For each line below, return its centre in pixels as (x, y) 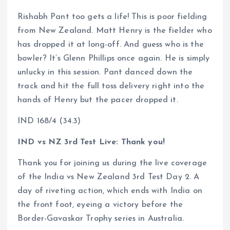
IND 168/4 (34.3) (49, 121)
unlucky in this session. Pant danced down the (105, 73)
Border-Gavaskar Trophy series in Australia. (101, 219)
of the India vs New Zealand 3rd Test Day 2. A (109, 177)
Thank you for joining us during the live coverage (112, 164)
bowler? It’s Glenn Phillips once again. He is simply (114, 59)
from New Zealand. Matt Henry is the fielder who (115, 31)
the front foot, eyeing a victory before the (100, 205)
